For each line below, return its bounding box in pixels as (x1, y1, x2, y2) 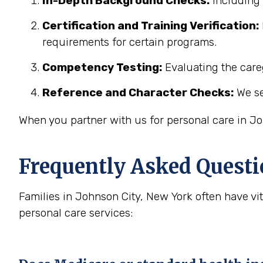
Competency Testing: (42, 60, 162, 74)
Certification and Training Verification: (42, 19, 259, 32)
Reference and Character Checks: (42, 86, 234, 99)
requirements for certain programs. (42, 35, 217, 49)
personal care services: (19, 206, 133, 220)
